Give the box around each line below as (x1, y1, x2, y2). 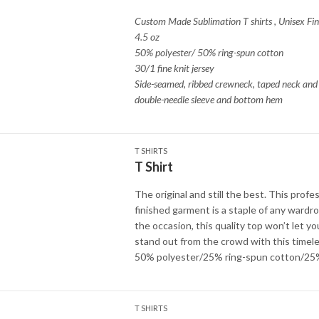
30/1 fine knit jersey (134, 62, 216, 74)
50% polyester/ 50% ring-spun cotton (134, 46, 286, 58)
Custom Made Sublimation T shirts (134, 15, 272, 27)
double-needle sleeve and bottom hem (134, 93, 283, 105)
